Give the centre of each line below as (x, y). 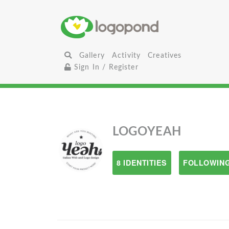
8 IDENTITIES (142, 163)
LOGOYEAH (147, 132)
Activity (126, 55)
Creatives (165, 55)
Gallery (92, 55)
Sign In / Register (105, 67)
